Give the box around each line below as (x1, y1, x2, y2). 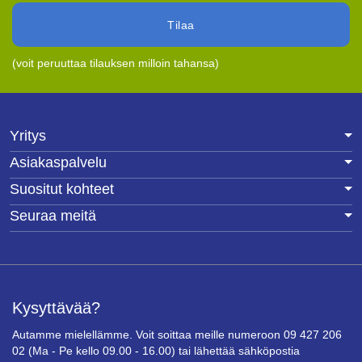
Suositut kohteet (10, 181, 114, 198)
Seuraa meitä (10, 208, 96, 225)
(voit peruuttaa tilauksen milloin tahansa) (12, 57, 219, 70)
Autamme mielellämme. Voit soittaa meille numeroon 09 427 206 (12, 328, 342, 342)
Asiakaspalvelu (10, 154, 107, 171)
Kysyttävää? (12, 299, 100, 318)
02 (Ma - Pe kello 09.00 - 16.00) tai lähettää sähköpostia (12, 344, 300, 358)
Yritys (10, 128, 46, 145)
